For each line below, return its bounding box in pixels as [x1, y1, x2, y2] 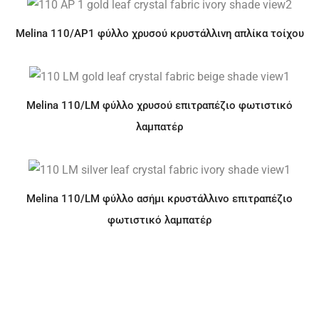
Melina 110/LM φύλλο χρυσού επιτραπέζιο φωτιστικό [26, 98, 293, 112]
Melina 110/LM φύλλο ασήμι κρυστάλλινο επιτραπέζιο [26, 192, 293, 205]
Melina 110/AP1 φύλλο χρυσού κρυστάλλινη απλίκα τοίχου [15, 27, 304, 41]
